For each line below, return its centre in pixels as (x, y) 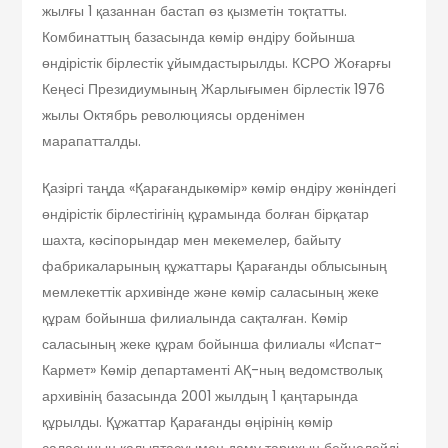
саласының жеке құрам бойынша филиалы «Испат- (212, 343)
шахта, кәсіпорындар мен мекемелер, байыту (192, 239)
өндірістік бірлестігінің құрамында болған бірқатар (206, 213)
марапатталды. (92, 140)
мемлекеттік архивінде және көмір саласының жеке (211, 291)
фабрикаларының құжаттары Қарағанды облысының (215, 265)
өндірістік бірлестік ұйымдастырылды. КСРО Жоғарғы (217, 62)
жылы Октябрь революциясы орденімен (174, 114)
